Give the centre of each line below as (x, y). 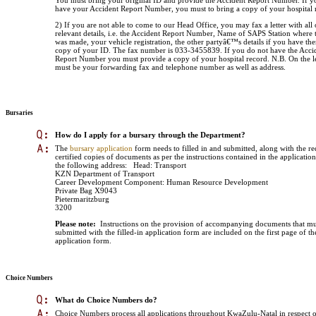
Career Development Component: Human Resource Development (162, 182)
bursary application (101, 148)
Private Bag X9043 (86, 190)
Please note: (75, 223)
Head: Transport (159, 165)
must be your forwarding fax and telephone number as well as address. (170, 67)
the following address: (91, 165)
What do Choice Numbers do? (106, 300)
